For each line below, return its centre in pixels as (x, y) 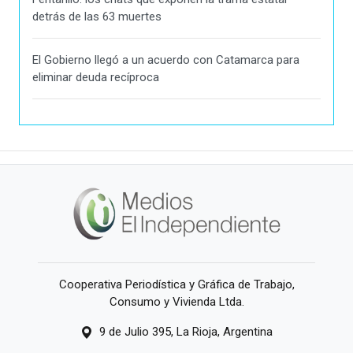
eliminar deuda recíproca (96, 78)
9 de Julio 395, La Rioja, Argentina (186, 331)
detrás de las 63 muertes (97, 17)
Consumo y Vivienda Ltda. (176, 301)
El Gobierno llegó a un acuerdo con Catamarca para (166, 60)
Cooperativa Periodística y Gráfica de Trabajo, (176, 284)
